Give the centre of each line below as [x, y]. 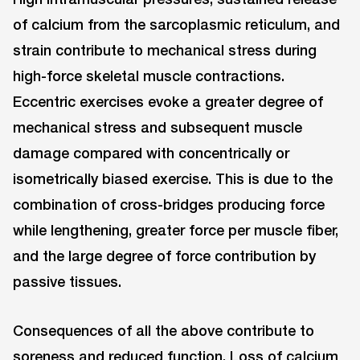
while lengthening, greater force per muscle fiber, [176, 230]
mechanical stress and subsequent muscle [157, 127]
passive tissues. [67, 282]
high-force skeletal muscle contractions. [149, 76]
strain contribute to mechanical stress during [165, 50]
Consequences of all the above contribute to [164, 330]
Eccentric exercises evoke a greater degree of [168, 102]
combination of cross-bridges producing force [169, 205]
